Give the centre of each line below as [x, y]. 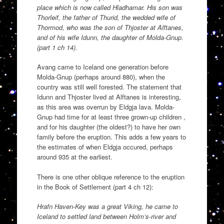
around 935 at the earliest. [74, 157]
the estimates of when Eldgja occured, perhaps [105, 147]
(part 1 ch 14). [57, 47]
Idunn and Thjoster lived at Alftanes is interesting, [109, 97]
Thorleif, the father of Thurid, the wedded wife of [106, 17]
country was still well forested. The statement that [109, 87]
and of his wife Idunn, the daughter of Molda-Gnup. [110, 37]
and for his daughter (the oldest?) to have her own [108, 127]
